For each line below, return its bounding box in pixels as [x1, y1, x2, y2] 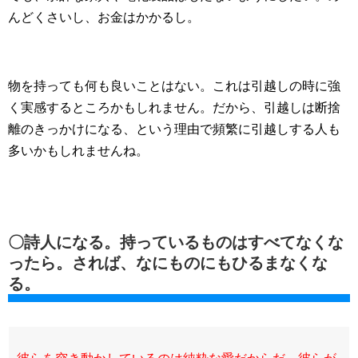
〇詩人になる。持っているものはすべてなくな [8, 233, 344, 252]
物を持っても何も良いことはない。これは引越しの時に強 [8, 79, 340, 93]
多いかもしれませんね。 [8, 144, 149, 158]
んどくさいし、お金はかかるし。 [8, 10, 200, 25]
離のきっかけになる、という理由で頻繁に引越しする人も [8, 122, 340, 137]
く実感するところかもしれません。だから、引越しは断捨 [8, 101, 340, 115]
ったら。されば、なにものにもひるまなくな [8, 254, 328, 272]
